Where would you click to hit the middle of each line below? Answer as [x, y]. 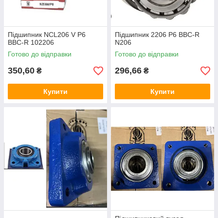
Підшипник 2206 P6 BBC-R [157, 35]
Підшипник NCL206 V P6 [47, 35]
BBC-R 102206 [31, 42]
